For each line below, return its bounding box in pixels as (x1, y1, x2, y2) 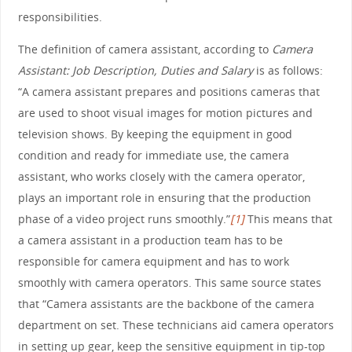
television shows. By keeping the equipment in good (17, 126, 292, 142)
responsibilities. (17, 9, 102, 24)
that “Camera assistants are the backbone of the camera (17, 296, 314, 312)
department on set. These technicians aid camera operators (17, 317, 334, 333)
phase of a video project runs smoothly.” (17, 211, 230, 227)
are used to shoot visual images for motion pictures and (17, 105, 313, 121)
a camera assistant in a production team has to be (17, 233, 283, 248)
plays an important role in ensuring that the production (17, 190, 311, 206)
